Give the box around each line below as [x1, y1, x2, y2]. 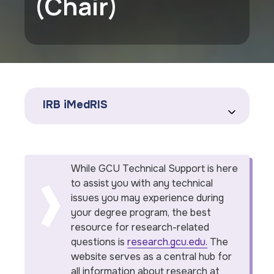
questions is [71, 235, 128, 248]
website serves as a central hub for [71, 250, 232, 263]
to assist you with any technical [71, 177, 213, 190]
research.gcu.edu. [127, 235, 208, 248]
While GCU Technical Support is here [71, 162, 239, 175]
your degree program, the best [71, 206, 212, 219]
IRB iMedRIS [43, 98, 108, 111]
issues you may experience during [71, 191, 224, 204]
